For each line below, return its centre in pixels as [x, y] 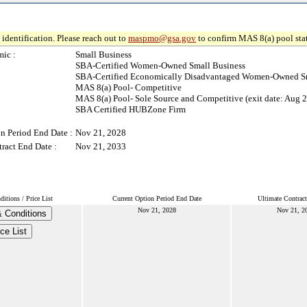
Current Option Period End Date [157, 198]
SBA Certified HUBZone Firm [131, 109]
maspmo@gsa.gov [162, 38]
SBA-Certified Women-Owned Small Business [160, 65]
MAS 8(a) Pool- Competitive [128, 87]
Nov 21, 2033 [101, 146]
